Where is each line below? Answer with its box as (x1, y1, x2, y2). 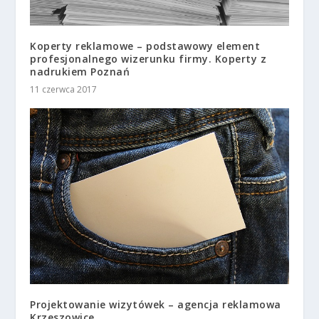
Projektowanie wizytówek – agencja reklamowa (30, 298, 281, 312)
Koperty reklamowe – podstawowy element (30, 39, 261, 53)
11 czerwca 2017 (30, 83, 98, 96)
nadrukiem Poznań (30, 65, 130, 79)
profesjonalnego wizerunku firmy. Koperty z (30, 52, 267, 66)
